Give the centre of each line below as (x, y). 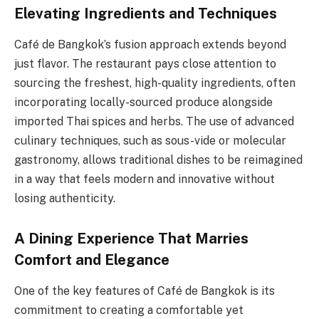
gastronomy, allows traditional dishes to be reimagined (158, 160)
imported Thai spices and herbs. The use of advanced (154, 122)
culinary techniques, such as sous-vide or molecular (150, 141)
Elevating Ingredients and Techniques (146, 13)
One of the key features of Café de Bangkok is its (145, 291)
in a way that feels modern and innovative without (145, 179)
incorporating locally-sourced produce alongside (143, 103)
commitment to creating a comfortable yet (129, 310)
